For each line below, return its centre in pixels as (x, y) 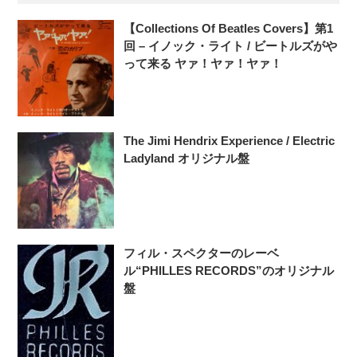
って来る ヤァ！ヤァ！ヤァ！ (203, 64)
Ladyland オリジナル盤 (187, 159)
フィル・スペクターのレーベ (202, 253)
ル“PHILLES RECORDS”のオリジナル (229, 271)
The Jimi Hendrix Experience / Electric (229, 141)
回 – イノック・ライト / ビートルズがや (231, 46)
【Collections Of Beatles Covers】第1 (229, 29)
